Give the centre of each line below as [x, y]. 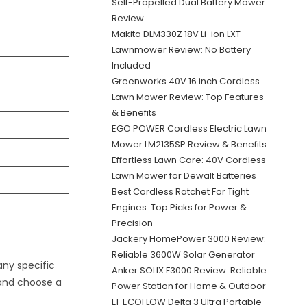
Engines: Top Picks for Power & [179, 207]
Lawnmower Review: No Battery [181, 50]
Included [131, 65]
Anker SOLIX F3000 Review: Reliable [189, 270]
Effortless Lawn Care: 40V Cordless [188, 160]
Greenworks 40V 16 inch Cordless [185, 81]
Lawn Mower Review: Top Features [187, 97]
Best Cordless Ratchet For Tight [180, 192]
